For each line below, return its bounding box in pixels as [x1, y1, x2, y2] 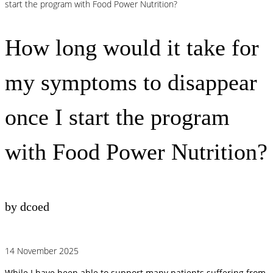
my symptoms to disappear [5, 69, 257, 95]
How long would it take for [5, 34, 259, 60]
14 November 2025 [5, 244, 79, 257]
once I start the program [5, 104, 230, 130]
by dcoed [5, 200, 49, 214]
